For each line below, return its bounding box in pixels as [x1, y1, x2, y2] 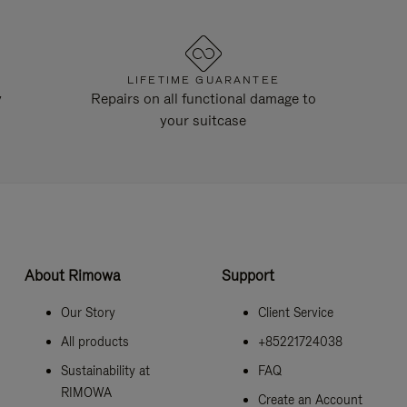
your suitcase [160, 111, 247, 130]
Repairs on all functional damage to [90, 89, 316, 108]
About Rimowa [24, 265, 121, 286]
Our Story [60, 303, 115, 321]
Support [221, 265, 274, 286]
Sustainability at [60, 362, 150, 379]
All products [60, 333, 129, 350]
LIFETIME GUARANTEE [126, 73, 280, 87]
